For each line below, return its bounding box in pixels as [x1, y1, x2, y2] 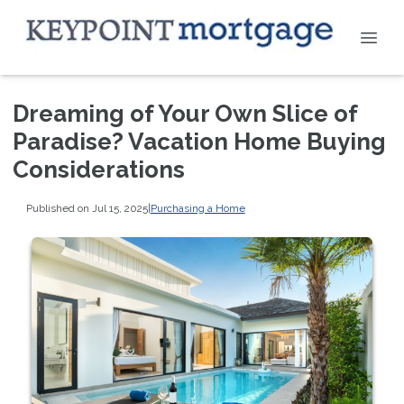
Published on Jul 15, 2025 [25, 201, 148, 215]
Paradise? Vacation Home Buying [13, 128, 386, 155]
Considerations [13, 156, 185, 183]
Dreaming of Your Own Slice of [13, 100, 357, 127]
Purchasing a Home [150, 201, 245, 215]
